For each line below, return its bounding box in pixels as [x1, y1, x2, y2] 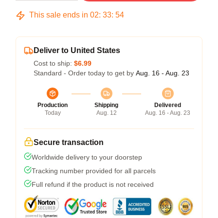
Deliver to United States [34, 46, 120, 54]
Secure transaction [34, 138, 104, 146]
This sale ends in [27, 11, 90, 19]
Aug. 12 [96, 109, 117, 116]
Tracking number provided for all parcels [32, 167, 156, 175]
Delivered [154, 102, 181, 109]
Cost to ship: [34, 59, 74, 67]
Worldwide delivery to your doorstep [32, 153, 142, 161]
